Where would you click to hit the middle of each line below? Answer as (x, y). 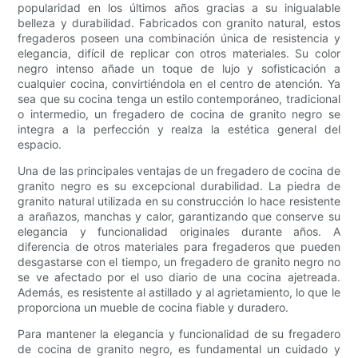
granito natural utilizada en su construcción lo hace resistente (179, 201)
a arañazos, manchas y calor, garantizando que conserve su (179, 216)
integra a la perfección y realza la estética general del (179, 129)
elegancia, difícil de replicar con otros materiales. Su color (179, 53)
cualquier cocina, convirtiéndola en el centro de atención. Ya (179, 83)
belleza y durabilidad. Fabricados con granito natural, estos (179, 22)
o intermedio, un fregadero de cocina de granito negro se (179, 113)
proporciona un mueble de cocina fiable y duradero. (153, 307)
